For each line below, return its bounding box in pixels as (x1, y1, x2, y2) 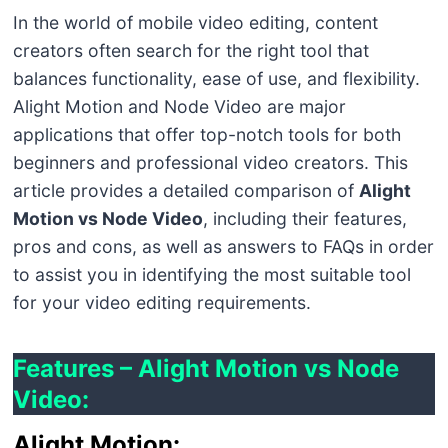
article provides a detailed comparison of (12, 179, 359, 201)
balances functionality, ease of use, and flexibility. (12, 67, 420, 89)
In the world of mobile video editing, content (12, 11, 378, 33)
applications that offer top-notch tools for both (12, 123, 401, 145)
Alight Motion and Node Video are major (12, 95, 346, 117)
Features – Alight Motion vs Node (12, 353, 399, 383)
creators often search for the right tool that (12, 39, 369, 61)
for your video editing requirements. (12, 291, 311, 313)
